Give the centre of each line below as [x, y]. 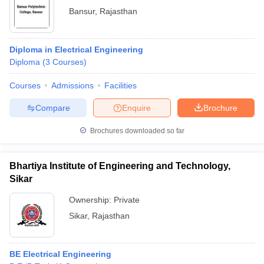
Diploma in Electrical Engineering [76, 49]
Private [127, 200]
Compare [52, 108]
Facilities [121, 85]
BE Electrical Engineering [60, 254]
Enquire [136, 108]
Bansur [82, 11]
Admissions [72, 85]
